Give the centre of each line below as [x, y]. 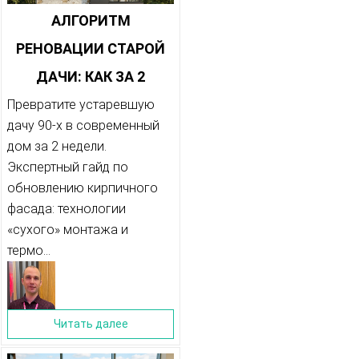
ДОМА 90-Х [91, 161]
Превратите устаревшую [81, 105]
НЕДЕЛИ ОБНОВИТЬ [91, 105]
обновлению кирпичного [83, 188]
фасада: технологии [67, 209]
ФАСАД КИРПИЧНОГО [91, 133]
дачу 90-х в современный [83, 126]
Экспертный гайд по [68, 167]
